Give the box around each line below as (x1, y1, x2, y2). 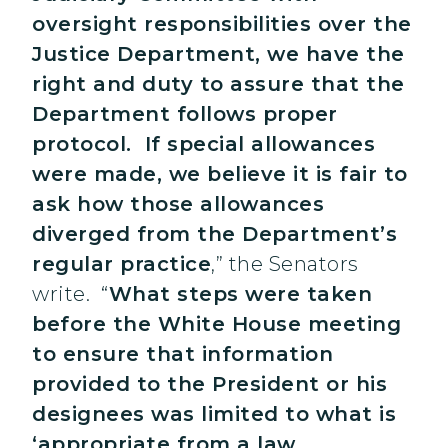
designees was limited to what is (32, 402, 396, 427)
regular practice (32, 252, 211, 277)
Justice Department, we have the (32, 42, 405, 67)
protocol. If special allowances (32, 132, 375, 157)
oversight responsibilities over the (32, 12, 412, 37)
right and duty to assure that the (32, 72, 405, 97)
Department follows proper (32, 102, 338, 127)
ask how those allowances (32, 192, 324, 217)
